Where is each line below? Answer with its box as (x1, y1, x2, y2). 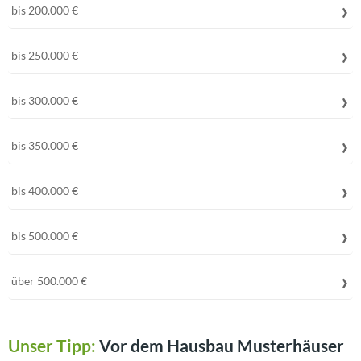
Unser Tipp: (8, 335, 99, 355)
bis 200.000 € (11, 3, 78, 17)
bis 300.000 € (11, 93, 78, 107)
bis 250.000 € (11, 48, 78, 62)
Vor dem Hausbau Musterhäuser (99, 335, 344, 355)
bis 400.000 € (11, 184, 78, 197)
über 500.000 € (11, 274, 87, 288)
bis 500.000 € (11, 229, 78, 243)
